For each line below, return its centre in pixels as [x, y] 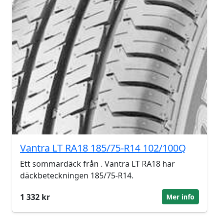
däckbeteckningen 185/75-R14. [77, 175]
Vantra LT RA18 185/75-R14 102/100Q [103, 148]
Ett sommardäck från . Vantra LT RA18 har [98, 164]
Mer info [180, 197]
